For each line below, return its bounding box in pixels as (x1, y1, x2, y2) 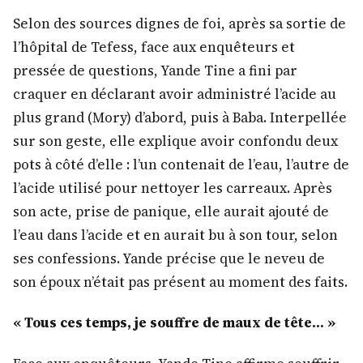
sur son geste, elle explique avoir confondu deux (13, 131, 338, 152)
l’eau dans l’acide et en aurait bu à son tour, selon (13, 225, 338, 246)
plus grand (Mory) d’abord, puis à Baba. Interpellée (13, 108, 347, 128)
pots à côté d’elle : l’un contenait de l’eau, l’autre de (13, 155, 349, 175)
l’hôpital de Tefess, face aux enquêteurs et (13, 37, 295, 58)
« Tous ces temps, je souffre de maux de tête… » (13, 313, 335, 333)
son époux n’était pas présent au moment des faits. (13, 272, 348, 293)
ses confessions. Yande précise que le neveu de (13, 249, 325, 269)
